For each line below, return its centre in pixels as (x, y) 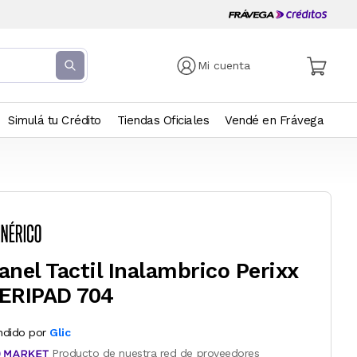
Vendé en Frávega (274, 120)
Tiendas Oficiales (163, 120)
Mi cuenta (224, 65)
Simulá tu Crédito (55, 120)
